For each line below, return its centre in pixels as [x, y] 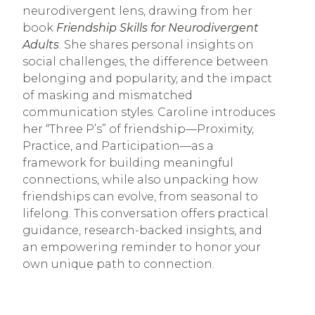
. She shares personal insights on [156, 44]
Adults [41, 44]
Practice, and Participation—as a [118, 146]
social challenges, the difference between [146, 61]
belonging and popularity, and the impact [147, 78]
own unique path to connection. [118, 264]
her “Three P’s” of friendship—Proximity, [138, 129]
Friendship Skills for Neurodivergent [157, 27]
